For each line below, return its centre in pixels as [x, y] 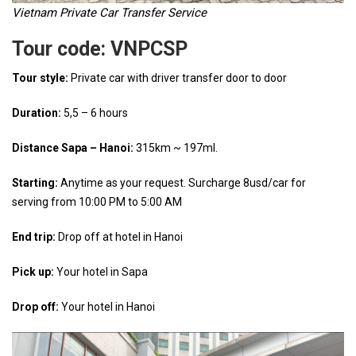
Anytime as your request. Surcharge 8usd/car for [182, 183]
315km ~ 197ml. [176, 148]
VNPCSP [149, 49]
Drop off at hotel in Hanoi [119, 237]
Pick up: [33, 272]
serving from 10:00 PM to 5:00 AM [97, 202]
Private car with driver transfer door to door [178, 78]
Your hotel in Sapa [101, 272]
